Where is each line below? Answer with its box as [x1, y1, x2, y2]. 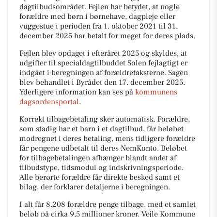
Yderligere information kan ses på [19, 87, 135, 97]
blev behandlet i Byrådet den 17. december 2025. [19, 77, 185, 87]
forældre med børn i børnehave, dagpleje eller [19, 11, 175, 21]
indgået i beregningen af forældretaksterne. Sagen [19, 67, 188, 77]
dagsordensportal [19, 96, 79, 107]
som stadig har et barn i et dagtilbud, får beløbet [19, 124, 184, 134]
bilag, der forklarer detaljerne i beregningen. [19, 182, 170, 192]
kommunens [135, 87, 177, 97]
